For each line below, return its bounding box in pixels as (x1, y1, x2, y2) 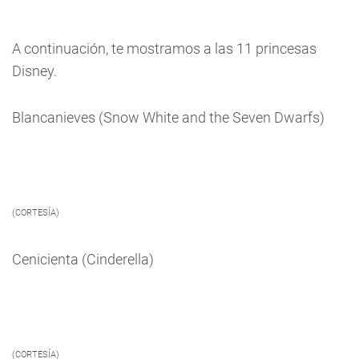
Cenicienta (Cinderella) (12, 250, 154, 268)
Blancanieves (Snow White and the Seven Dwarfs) (12, 108, 325, 126)
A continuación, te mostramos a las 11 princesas (12, 39, 317, 57)
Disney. (12, 62, 57, 79)
